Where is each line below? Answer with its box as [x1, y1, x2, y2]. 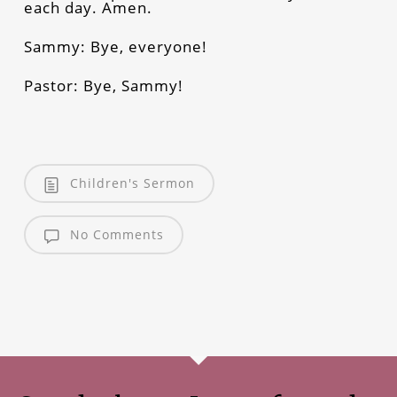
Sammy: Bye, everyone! [23, 36, 207, 57]
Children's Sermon [66, 175, 196, 191]
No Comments [66, 226, 165, 243]
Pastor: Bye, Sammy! [23, 75, 183, 96]
